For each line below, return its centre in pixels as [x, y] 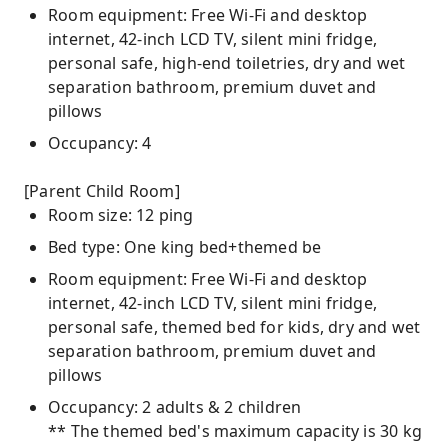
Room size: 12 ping [121, 215]
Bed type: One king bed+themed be [185, 247]
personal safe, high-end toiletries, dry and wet [227, 63]
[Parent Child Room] [102, 191]
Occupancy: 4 [100, 143]
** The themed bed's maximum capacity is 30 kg [235, 431]
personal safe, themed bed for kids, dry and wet [234, 327]
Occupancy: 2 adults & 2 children [175, 407]
